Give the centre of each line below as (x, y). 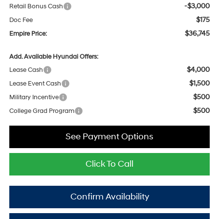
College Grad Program (42, 111)
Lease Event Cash (35, 84)
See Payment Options (109, 137)
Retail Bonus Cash (36, 7)
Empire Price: (28, 34)
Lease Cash (26, 70)
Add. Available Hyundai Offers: (54, 57)
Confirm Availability (109, 197)
